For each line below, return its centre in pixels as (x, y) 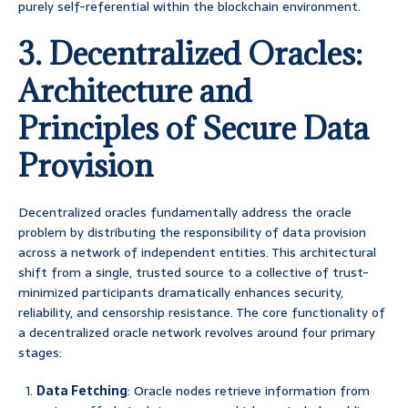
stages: (40, 353)
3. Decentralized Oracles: (190, 54)
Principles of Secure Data (194, 128)
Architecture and (135, 91)
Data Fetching (82, 391)
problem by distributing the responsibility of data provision (192, 233)
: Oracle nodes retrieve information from (249, 391)
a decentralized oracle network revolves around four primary (197, 333)
